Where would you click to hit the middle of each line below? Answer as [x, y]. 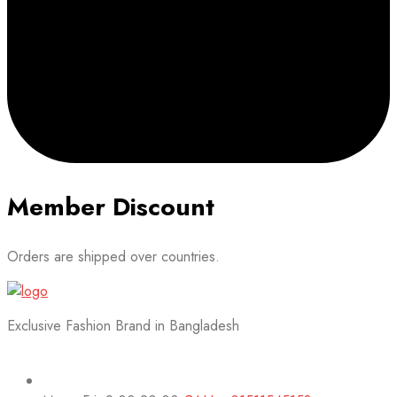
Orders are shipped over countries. [113, 257]
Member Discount [111, 207]
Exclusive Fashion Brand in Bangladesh [123, 326]
